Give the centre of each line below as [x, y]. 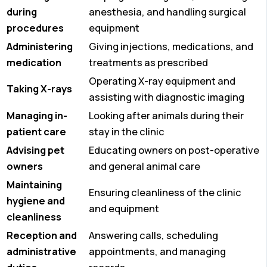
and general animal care [145, 167]
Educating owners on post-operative [174, 150]
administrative [41, 252]
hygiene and [36, 201]
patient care [36, 132]
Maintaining [34, 185]
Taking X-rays [39, 89]
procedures [35, 28]
